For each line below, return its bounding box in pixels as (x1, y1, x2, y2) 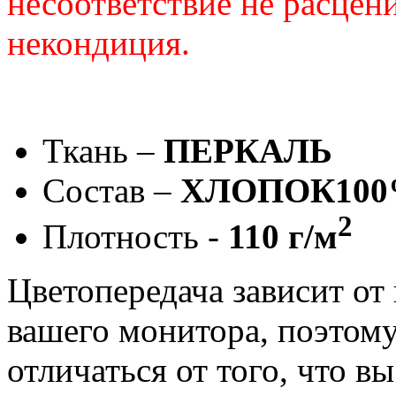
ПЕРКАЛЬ (155, 131, 332, 170)
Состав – (42, 171, 171, 209)
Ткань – (42, 131, 155, 170)
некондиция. (7, 23, 190, 62)
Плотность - (42, 217, 228, 255)
